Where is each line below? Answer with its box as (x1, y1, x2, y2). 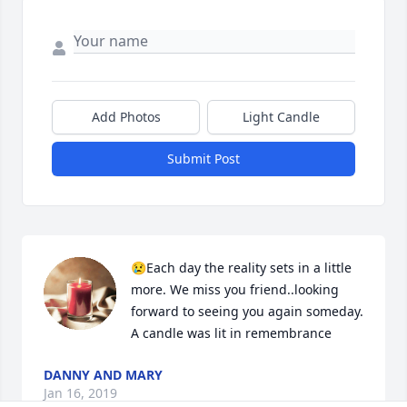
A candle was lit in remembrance (131, 324, 332, 342)
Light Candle (243, 108, 320, 126)
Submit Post (167, 150, 240, 168)
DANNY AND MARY (44, 366, 163, 384)
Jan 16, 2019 (44, 384, 117, 402)
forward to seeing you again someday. (131, 303, 363, 321)
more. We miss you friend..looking (131, 281, 339, 299)
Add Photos (91, 108, 161, 126)
